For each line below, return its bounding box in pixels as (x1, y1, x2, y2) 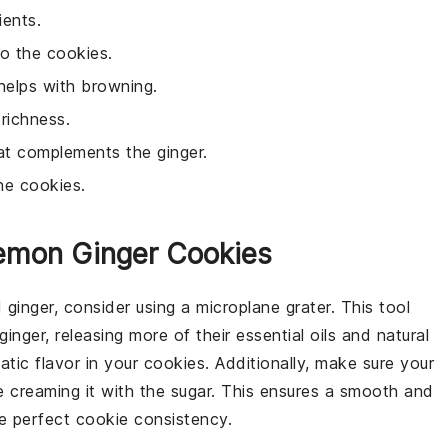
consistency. (128, 409, 232, 429)
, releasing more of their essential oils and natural (45, 325, 429, 345)
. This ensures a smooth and (211, 381, 434, 401)
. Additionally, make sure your (205, 353, 434, 373)
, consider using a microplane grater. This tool (53, 297, 410, 317)
